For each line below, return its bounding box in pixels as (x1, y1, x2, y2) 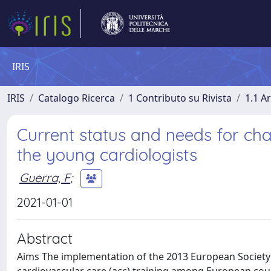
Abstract (17, 229, 73, 247)
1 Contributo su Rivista (128, 91, 232, 105)
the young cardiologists (17, 144, 197, 165)
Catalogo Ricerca (38, 91, 115, 105)
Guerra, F (19, 169, 70, 185)
